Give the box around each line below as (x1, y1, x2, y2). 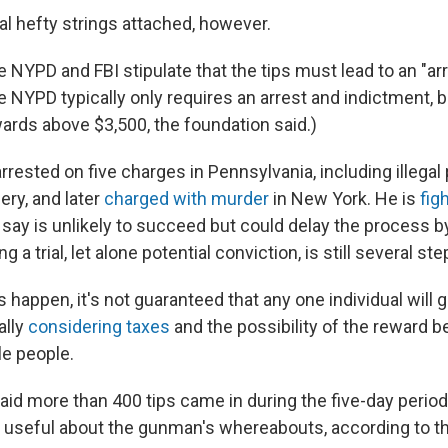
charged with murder (104, 188, 269, 209)
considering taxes (28, 316, 170, 337)
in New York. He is (269, 188, 420, 209)
